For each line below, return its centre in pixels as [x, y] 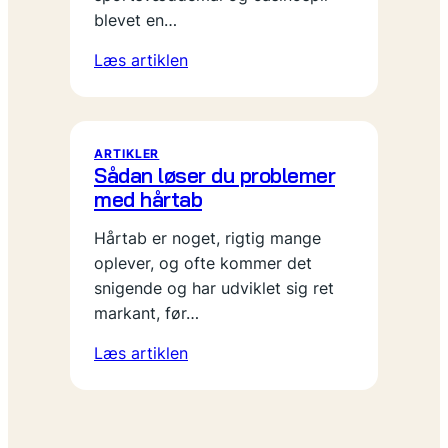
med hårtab [148, 198]
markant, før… [146, 313]
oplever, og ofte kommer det [203, 263]
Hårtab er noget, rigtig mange [207, 238]
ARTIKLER [127, 153]
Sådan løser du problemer [214, 174]
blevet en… [135, 20]
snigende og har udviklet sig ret [214, 288]
